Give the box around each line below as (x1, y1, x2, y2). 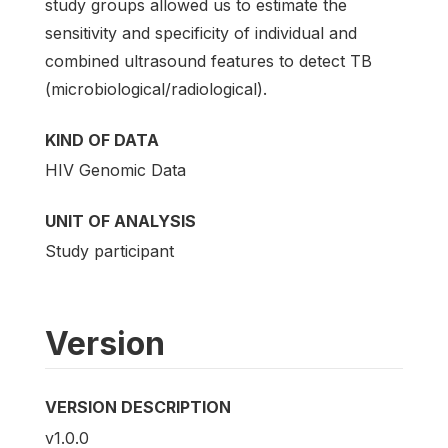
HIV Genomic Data (45, 160, 186, 181)
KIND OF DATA (45, 130, 159, 150)
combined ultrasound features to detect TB (45, 51, 372, 71)
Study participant (45, 241, 174, 262)
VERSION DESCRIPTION (45, 397, 231, 418)
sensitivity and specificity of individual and (45, 23, 357, 43)
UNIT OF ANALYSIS (45, 211, 196, 232)
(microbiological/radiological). (45, 79, 267, 99)
